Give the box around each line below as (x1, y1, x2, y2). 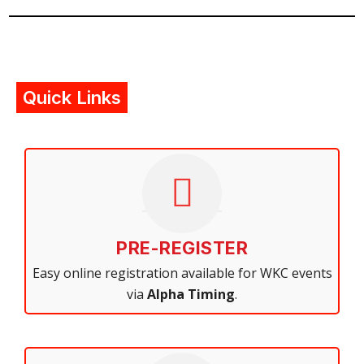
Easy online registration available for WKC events (32, 264, 332, 283)
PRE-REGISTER (116, 237, 248, 259)
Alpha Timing (147, 285, 235, 304)
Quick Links (23, 87, 121, 109)
